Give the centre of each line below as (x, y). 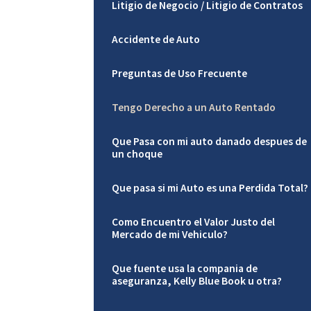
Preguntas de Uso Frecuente (179, 73)
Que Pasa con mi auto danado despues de (209, 142)
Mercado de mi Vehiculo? (169, 235)
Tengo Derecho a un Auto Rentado (193, 108)
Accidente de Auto (155, 39)
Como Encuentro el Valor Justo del (193, 222)
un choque (137, 154)
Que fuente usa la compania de (184, 269)
